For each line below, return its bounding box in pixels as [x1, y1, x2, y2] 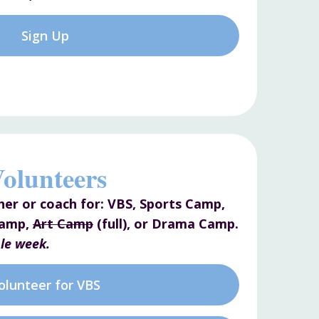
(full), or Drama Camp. [93, 214, 239, 232]
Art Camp [33, 214, 93, 232]
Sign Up [21, 27, 69, 45]
